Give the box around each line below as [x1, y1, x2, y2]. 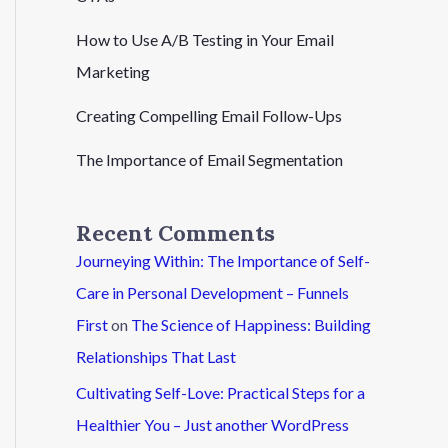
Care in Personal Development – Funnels [76, 282, 349, 302]
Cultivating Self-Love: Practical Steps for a [76, 382, 365, 402]
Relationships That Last [76, 346, 236, 366]
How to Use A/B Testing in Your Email [76, 30, 334, 50]
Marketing [76, 62, 150, 82]
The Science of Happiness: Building [131, 314, 371, 334]
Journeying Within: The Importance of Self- [76, 250, 370, 270]
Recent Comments [76, 218, 275, 247]
